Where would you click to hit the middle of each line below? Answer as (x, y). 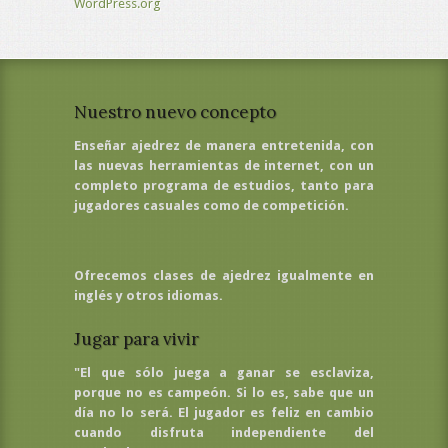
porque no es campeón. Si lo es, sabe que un (224, 392)
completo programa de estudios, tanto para (224, 185)
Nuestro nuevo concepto (175, 112)
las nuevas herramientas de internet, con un (224, 165)
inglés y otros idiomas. (148, 295)
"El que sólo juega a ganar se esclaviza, (224, 372)
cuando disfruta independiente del (224, 432)
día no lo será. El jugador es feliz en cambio (224, 412)
